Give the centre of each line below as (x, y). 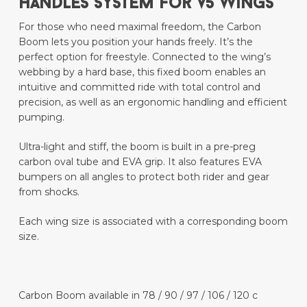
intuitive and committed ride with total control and (139, 87)
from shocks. (49, 192)
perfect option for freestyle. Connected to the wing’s (144, 57)
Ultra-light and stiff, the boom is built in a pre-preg (137, 147)
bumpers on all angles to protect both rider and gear (144, 177)
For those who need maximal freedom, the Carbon (139, 27)
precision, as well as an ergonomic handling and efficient (152, 102)
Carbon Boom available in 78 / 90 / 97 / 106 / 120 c (138, 296)
